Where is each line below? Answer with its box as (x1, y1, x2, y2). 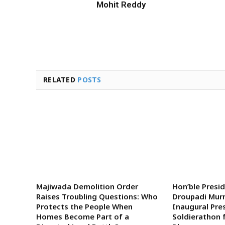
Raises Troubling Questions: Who (36, 191, 158, 201)
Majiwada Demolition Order (36, 181, 138, 191)
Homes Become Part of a (36, 211, 129, 221)
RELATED (43, 74, 78, 84)
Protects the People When (36, 201, 133, 211)
